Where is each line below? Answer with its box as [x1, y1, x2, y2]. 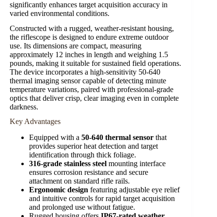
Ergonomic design [29, 186, 88, 194]
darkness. [10, 102, 38, 111]
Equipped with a [29, 133, 81, 142]
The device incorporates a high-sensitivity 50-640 [10, 67, 160, 76]
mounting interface [107, 159, 166, 168]
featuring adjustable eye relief [88, 186, 180, 194]
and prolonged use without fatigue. [29, 203, 135, 212]
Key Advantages [10, 117, 61, 126]
